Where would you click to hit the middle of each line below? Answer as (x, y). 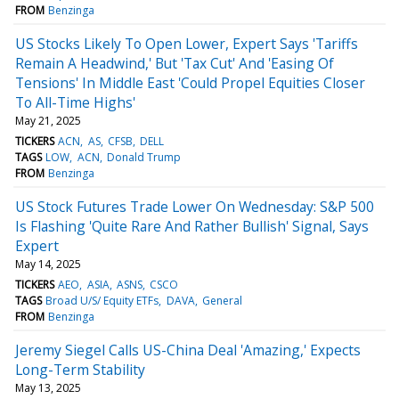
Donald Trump (143, 157)
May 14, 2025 (48, 264)
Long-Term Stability (80, 369)
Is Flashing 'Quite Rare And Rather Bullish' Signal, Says (192, 226)
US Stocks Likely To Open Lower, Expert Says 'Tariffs (187, 43)
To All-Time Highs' (75, 102)
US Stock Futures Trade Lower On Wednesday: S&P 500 (195, 206)
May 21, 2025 (48, 120)
